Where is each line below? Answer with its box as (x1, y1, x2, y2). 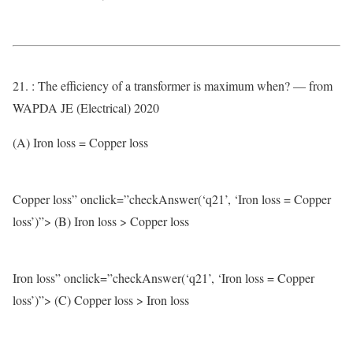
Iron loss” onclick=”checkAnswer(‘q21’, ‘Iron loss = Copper (13, 269, 314, 286)
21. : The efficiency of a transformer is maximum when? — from (13, 77, 333, 94)
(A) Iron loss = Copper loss (13, 134, 148, 150)
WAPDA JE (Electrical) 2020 (13, 99, 159, 116)
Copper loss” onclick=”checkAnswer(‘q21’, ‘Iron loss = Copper (13, 191, 331, 207)
